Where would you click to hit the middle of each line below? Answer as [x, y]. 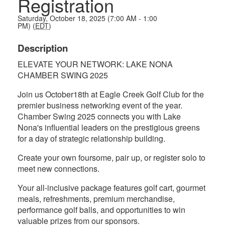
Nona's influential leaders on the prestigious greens [109, 127]
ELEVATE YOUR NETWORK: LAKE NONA [95, 64]
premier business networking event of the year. [100, 105]
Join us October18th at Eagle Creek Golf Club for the [111, 94]
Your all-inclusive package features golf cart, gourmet [111, 188]
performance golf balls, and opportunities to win [101, 210]
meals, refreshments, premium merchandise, [96, 199]
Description [43, 48]
